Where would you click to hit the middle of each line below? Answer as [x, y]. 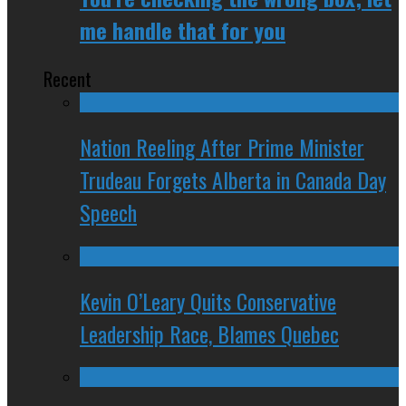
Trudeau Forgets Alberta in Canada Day [233, 179]
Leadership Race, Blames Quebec [209, 333]
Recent [68, 78]
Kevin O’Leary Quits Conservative [208, 300]
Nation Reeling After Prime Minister [222, 146]
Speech [108, 212]
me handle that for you [183, 29]
